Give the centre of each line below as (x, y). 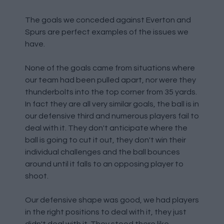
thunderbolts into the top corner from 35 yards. (111, 92)
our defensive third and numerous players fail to (112, 116)
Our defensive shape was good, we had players (112, 200)
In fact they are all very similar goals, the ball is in (112, 104)
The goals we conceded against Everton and (108, 20)
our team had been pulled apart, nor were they (110, 80)
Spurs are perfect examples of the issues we (107, 32)
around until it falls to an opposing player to (104, 164)
